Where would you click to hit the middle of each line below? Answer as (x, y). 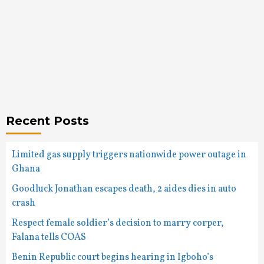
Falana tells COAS (49, 237)
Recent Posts (47, 121)
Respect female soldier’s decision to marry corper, (118, 223)
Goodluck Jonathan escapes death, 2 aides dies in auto (124, 189)
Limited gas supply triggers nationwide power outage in (129, 155)
